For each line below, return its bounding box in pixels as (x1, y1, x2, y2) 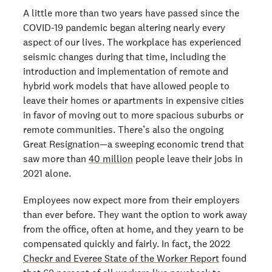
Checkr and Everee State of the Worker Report (23, 252, 219, 265)
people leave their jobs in (133, 152, 243, 165)
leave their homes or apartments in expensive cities (23, 94, 244, 107)
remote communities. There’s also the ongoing (23, 123, 223, 136)
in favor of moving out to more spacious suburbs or (23, 109, 243, 121)
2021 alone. (23, 167, 71, 180)
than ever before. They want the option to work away (23, 208, 247, 221)
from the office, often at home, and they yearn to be (23, 223, 243, 236)
